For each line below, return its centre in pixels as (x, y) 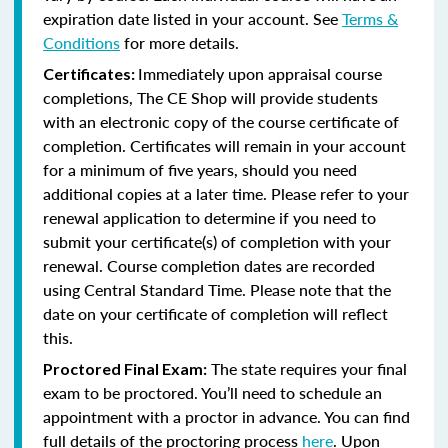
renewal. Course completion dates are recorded (209, 265)
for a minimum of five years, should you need (200, 169)
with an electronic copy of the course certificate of (221, 121)
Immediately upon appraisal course (260, 73)
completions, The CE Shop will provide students (210, 97)
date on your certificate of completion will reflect (215, 313)
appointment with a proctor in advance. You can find (226, 416)
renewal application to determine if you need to (209, 217)
